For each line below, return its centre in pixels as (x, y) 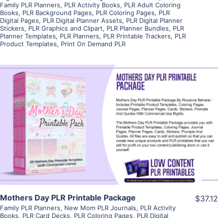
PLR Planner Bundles (138, 28)
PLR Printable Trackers (137, 36)
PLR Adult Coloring (152, 5)
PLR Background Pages (57, 13)
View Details (109, 111)
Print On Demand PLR (93, 44)
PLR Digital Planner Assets (82, 21)
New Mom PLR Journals (100, 208)
